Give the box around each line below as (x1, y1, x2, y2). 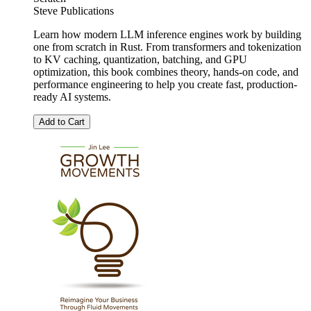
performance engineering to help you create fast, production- (33, 78, 297, 91)
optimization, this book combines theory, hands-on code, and (33, 66, 299, 78)
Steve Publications (33, 5, 114, 17)
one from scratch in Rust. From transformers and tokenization (33, 41, 301, 53)
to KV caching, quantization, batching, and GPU (33, 53, 247, 66)
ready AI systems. (33, 91, 111, 103)
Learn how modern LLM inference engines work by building (33, 28, 301, 41)
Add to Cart (39, 117, 85, 128)
